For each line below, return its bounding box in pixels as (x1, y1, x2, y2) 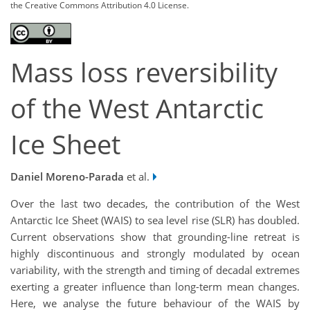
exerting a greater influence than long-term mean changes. (10, 279, 300, 293)
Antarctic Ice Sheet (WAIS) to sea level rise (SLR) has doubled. (10, 212, 300, 227)
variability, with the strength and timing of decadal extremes (10, 262, 300, 277)
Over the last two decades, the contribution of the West (10, 196, 300, 210)
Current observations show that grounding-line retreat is (10, 229, 300, 244)
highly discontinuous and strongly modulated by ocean (10, 246, 300, 260)
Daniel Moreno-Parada (10, 169, 124, 183)
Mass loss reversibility (10, 55, 277, 91)
